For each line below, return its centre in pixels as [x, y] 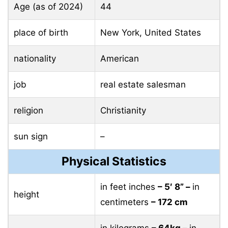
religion [28, 111]
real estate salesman [143, 85]
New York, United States [151, 33]
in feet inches [129, 187]
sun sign [31, 137]
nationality [35, 59]
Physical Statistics [114, 162]
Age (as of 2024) [48, 7]
